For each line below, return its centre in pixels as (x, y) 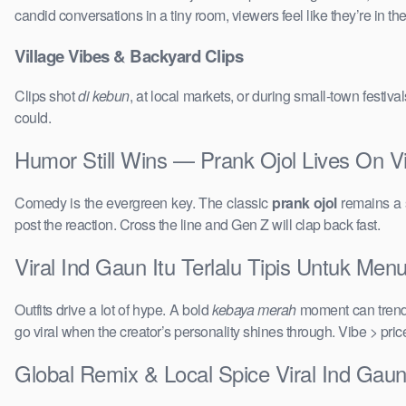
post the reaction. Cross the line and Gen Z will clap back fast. (197, 225)
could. (33, 118)
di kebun (104, 96)
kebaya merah (254, 310)
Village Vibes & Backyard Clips (129, 55)
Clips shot (47, 96)
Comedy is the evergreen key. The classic (144, 203)
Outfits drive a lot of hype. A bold (114, 310)
